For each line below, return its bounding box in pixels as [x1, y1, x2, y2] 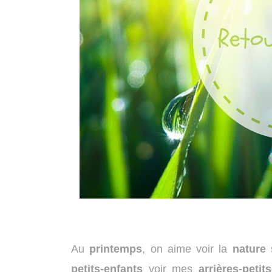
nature [232, 243, 266, 256]
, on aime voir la [142, 243, 233, 256]
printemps [89, 243, 143, 256]
